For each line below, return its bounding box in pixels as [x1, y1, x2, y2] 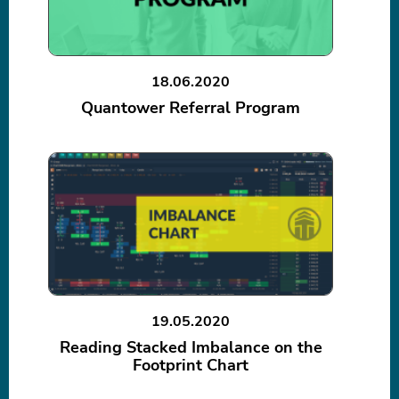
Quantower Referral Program [81, 97, 300, 119]
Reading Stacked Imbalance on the [59, 337, 322, 359]
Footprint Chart [133, 354, 248, 377]
